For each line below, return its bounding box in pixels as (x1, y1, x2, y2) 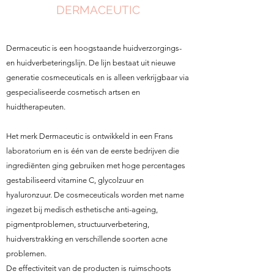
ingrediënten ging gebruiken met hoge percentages (6, 161, 185, 170)
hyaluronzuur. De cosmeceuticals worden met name (6, 190, 184, 199)
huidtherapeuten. (6, 102, 65, 111)
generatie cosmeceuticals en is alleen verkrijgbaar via (6, 73, 189, 82)
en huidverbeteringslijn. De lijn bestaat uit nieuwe (6, 58, 176, 67)
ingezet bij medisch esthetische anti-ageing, (6, 205, 158, 214)
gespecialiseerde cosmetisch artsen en (6, 87, 140, 97)
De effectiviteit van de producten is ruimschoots (6, 264, 171, 273)
